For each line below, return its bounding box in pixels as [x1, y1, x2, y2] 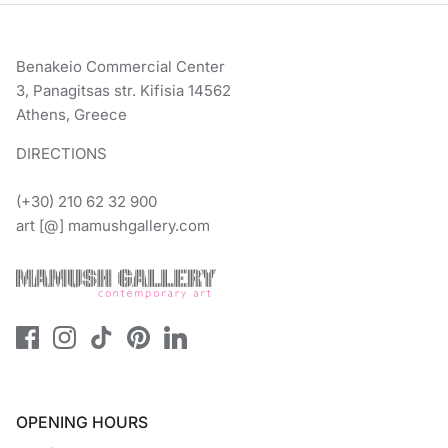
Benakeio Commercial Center [16, 57, 225, 77]
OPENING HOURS [16, 413, 148, 433]
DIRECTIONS [16, 144, 107, 164]
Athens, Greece [16, 105, 127, 125]
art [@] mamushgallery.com [16, 216, 210, 236]
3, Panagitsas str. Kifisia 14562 [16, 81, 231, 101]
